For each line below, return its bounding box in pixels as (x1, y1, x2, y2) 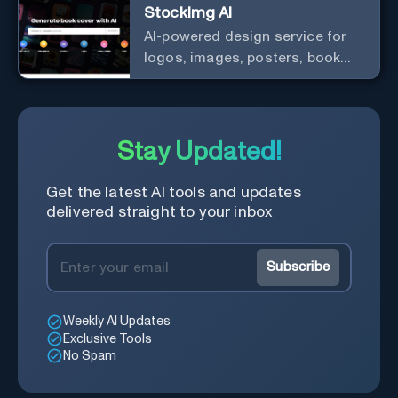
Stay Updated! (116, 139, 282, 165)
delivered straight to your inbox (46, 203, 273, 220)
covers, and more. (144, 71, 265, 86)
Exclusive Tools (63, 332, 153, 346)
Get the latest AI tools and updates (46, 184, 301, 201)
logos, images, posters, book (144, 50, 341, 65)
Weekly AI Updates (63, 315, 171, 329)
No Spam (63, 349, 117, 362)
